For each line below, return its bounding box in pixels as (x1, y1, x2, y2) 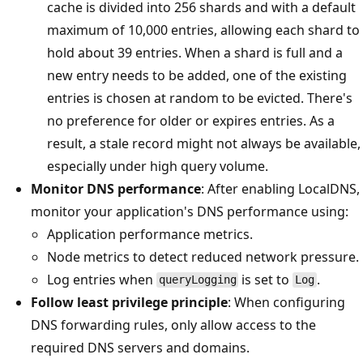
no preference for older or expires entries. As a (47, 111, 335, 130)
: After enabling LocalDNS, (201, 179, 360, 198)
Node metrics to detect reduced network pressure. (47, 247, 359, 266)
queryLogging (158, 273, 237, 287)
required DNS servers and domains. (31, 338, 250, 357)
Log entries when (47, 270, 156, 288)
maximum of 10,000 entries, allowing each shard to (47, 20, 360, 39)
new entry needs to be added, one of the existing (47, 66, 347, 84)
